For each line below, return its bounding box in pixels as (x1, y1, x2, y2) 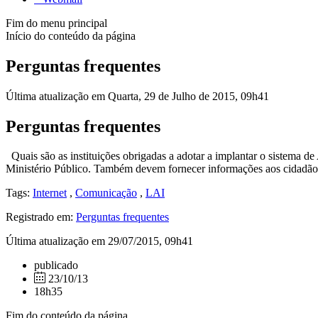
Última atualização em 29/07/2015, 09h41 (6, 235, 193, 248)
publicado (34, 259, 78, 272)
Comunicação (75, 187, 137, 199)
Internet (33, 187, 67, 199)
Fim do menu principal (6, 16, 107, 29)
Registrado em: (6, 211, 76, 224)
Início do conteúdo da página (6, 29, 136, 42)
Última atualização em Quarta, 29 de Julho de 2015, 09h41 (6, 89, 269, 102)
